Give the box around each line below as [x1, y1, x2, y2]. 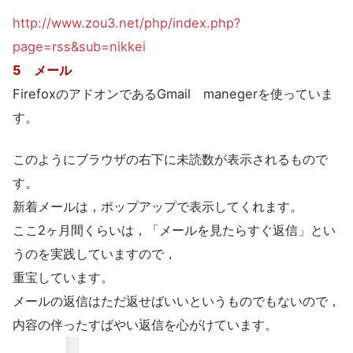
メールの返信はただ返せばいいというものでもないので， [13, 292, 340, 309]
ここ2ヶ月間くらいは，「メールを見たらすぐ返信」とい [13, 221, 336, 238]
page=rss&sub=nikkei [13, 39, 146, 55]
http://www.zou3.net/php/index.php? [13, 15, 240, 32]
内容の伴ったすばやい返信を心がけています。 [13, 316, 277, 333]
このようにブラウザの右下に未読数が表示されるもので [13, 150, 328, 167]
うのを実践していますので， [13, 245, 176, 262]
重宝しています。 [13, 269, 113, 285]
